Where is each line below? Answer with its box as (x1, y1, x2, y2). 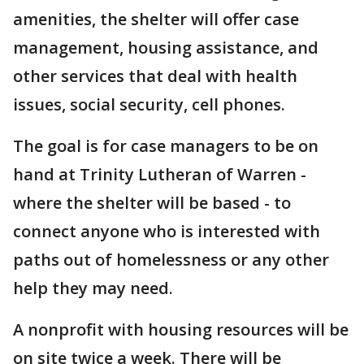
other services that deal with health (13, 65, 297, 87)
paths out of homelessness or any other (13, 249, 329, 271)
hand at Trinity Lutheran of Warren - (13, 163, 306, 185)
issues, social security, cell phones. (13, 93, 285, 115)
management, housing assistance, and (13, 37, 318, 58)
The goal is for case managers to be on (13, 135, 318, 157)
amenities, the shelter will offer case (13, 8, 299, 30)
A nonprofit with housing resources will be (13, 318, 349, 340)
